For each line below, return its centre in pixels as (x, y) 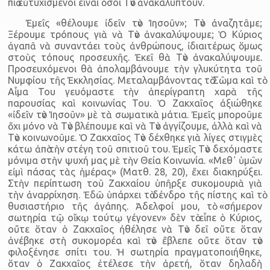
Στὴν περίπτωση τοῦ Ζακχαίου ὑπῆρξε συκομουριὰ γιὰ (135, 183)
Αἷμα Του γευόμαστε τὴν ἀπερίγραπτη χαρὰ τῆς (135, 91)
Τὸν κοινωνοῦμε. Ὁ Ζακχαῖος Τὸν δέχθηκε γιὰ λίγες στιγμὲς (135, 137)
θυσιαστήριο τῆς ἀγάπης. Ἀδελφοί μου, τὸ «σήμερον (135, 206)
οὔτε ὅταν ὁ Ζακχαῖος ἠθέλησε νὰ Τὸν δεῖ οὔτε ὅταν (135, 229)
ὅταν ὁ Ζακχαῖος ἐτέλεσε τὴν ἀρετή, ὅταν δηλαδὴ (135, 263)
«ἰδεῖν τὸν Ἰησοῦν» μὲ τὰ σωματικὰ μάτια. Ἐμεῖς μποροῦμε (135, 114)
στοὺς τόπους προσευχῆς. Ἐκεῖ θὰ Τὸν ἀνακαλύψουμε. (135, 57)
